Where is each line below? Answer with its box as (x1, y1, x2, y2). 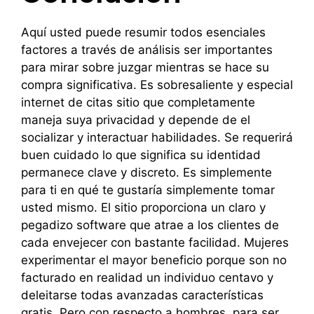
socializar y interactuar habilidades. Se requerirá (21, 130, 293, 144)
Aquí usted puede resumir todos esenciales (21, 25, 266, 39)
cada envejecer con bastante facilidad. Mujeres (21, 235, 289, 250)
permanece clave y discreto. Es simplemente (21, 165, 272, 179)
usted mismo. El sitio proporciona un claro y (21, 200, 266, 214)
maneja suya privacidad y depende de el (21, 113, 250, 127)
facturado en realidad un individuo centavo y (21, 271, 273, 285)
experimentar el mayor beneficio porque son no (21, 253, 287, 267)
